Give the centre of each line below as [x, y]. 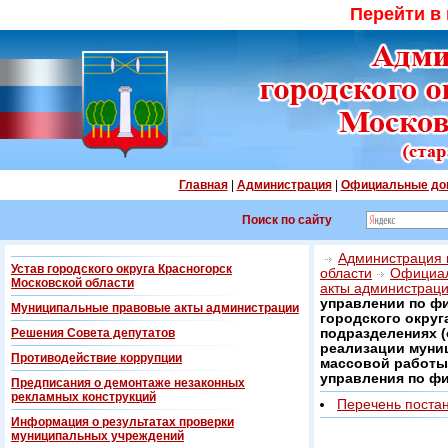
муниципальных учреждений [97, 436]
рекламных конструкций [83, 397]
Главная [203, 185]
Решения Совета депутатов [93, 333]
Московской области [72, 283]
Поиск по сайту [287, 220]
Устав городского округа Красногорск [121, 269]
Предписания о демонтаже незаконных [128, 383]
